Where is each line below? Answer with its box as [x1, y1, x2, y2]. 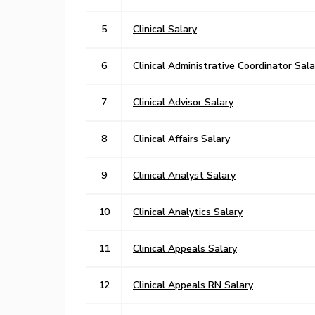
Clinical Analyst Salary [133, 169, 236, 181]
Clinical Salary [133, 22, 197, 34]
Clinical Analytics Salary [133, 205, 243, 217]
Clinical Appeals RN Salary [133, 278, 253, 290]
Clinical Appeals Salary [133, 242, 237, 254]
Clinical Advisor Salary [133, 96, 233, 108]
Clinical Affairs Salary [133, 132, 230, 144]
